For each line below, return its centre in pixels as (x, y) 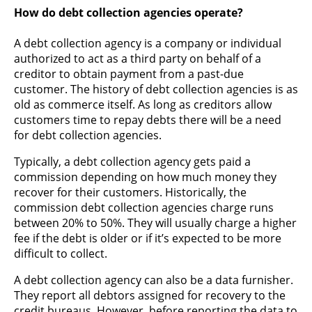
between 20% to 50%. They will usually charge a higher (155, 223)
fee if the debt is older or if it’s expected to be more (148, 238)
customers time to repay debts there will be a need (148, 119)
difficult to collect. (61, 253)
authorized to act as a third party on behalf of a (138, 58)
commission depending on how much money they (145, 177)
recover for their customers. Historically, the (130, 192)
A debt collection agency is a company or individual (148, 43)
